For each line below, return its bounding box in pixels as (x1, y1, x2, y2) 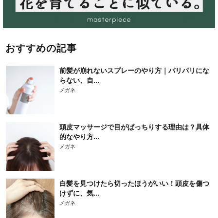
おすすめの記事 (5, 43, 77, 54)
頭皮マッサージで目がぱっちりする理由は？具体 (59, 123, 209, 131)
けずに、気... (59, 189, 99, 198)
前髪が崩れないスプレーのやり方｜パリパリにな (59, 67, 209, 75)
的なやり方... (59, 133, 99, 141)
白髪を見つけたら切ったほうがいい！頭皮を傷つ (59, 180, 209, 188)
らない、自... (59, 76, 99, 85)
